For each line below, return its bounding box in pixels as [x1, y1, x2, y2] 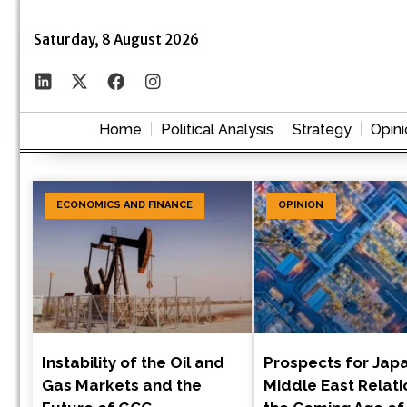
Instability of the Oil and [42, 353, 224, 372]
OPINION [278, 199, 324, 212]
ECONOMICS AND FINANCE [56, 199, 194, 212]
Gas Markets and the [42, 376, 202, 395]
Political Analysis [161, 120, 273, 138]
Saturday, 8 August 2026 [34, 30, 199, 48]
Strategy [293, 120, 352, 138]
